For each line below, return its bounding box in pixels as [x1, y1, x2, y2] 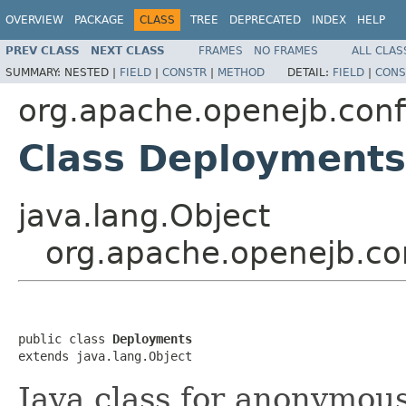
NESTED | [64, 65, 120, 79]
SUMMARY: [5, 65, 64, 79]
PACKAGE [74, 14, 124, 26]
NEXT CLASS [91, 43, 165, 57]
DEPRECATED [229, 14, 301, 26]
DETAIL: [287, 65, 333, 79]
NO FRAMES [254, 43, 318, 57]
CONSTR [162, 65, 207, 79]
